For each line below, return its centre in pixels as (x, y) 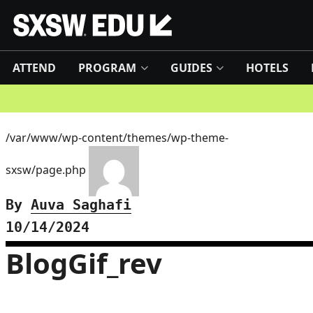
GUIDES (191, 68)
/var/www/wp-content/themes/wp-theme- (117, 138)
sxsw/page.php (47, 170)
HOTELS (268, 68)
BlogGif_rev (84, 263)
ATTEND (34, 68)
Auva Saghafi (81, 205)
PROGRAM (107, 68)
